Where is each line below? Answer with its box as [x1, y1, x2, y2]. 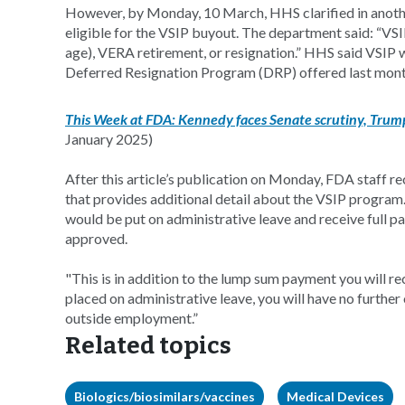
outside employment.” [65, 309, 198, 326]
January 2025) [65, 130, 153, 147]
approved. [65, 230, 127, 247]
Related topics [65, 332, 231, 360]
